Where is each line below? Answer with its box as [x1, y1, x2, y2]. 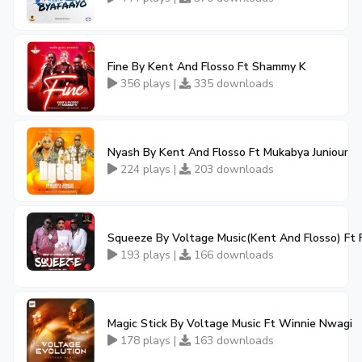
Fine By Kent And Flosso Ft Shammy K [107, 59, 306, 74]
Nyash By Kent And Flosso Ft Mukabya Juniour [107, 145, 348, 160]
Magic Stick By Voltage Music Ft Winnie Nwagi [107, 316, 352, 331]
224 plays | [117, 162, 179, 177]
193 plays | [117, 247, 179, 263]
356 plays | [117, 76, 179, 91]
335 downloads [191, 76, 274, 91]
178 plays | [117, 333, 179, 348]
